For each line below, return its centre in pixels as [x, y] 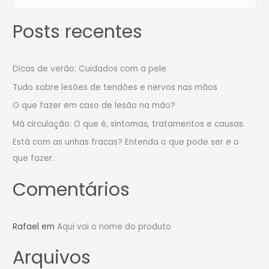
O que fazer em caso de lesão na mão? [94, 106]
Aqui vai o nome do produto [114, 226]
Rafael [26, 226]
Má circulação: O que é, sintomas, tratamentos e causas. [129, 124]
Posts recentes [78, 32]
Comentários [71, 189]
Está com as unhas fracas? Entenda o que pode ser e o [126, 142]
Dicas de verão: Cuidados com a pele [90, 69]
